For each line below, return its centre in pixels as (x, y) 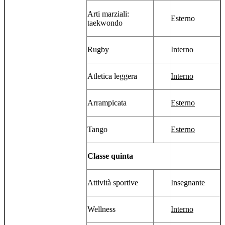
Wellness (101, 209)
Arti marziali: (108, 14)
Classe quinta (110, 156)
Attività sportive (113, 183)
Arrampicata (107, 103)
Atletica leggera (112, 76)
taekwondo (105, 23)
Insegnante (188, 183)
